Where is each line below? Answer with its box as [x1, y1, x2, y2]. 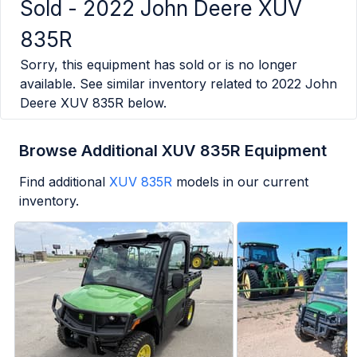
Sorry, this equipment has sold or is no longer [20, 57, 297, 73]
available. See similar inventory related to [20, 76, 268, 92]
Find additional [19, 174, 105, 190]
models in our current [176, 174, 308, 190]
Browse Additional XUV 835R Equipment [19, 141, 327, 161]
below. [124, 95, 167, 112]
